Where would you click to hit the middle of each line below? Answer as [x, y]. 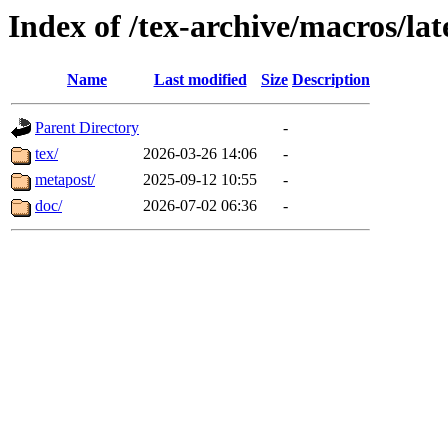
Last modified [200, 80]
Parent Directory [87, 128]
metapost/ [65, 180]
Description [331, 80]
